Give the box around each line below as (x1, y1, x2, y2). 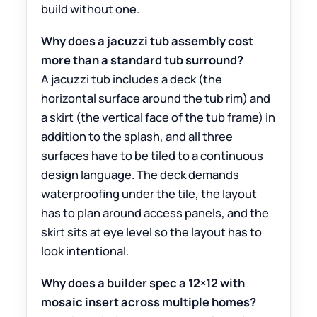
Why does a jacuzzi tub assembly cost (41, 33, 254, 50)
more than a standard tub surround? (41, 52, 244, 69)
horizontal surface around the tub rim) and (41, 90, 271, 107)
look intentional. (41, 243, 129, 260)
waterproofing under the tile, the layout (41, 185, 258, 202)
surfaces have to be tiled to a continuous (41, 147, 264, 164)
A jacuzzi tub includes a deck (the (41, 71, 223, 88)
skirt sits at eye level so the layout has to (41, 224, 263, 241)
